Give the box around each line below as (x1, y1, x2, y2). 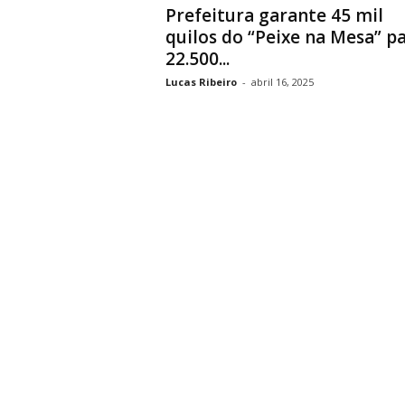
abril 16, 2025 (250, 75, 314, 89)
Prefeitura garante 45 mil (165, 4, 383, 27)
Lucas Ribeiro (165, 75, 237, 89)
